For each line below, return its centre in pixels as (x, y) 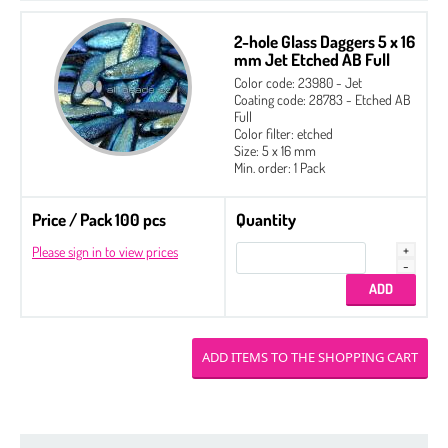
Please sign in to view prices (105, 251)
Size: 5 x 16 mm (275, 150)
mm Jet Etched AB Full (312, 59)
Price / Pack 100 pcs (99, 219)
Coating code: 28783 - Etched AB (322, 99)
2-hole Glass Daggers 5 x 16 (324, 41)
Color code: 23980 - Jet (298, 82)
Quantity (266, 219)
